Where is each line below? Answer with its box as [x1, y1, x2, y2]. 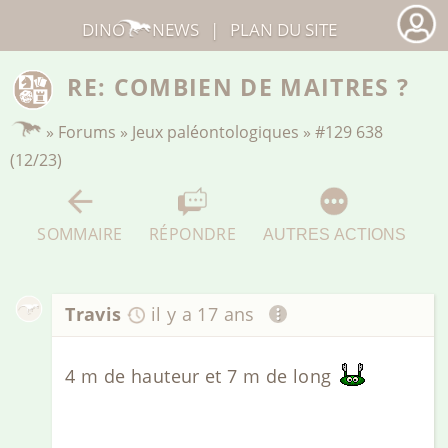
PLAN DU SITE [230, 17, 338, 41]
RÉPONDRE [149, 221, 237, 245]
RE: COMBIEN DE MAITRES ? [67, 71, 410, 104]
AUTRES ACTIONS [262, 224, 406, 243]
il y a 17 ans [150, 302, 255, 327]
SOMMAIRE [37, 221, 123, 245]
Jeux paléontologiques [132, 120, 300, 143]
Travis [65, 302, 122, 327]
